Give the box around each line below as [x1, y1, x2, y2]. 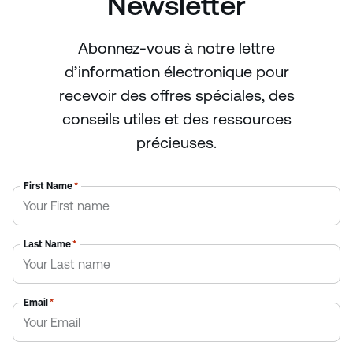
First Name [24, 180, 72, 192]
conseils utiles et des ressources [61, 110, 292, 129]
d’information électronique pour [64, 62, 289, 82]
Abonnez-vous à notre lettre [78, 39, 275, 58]
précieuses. [136, 133, 217, 153]
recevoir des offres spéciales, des [58, 86, 295, 106]
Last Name [24, 239, 71, 251]
